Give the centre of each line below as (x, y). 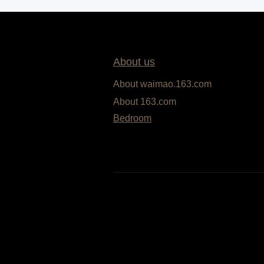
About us (134, 62)
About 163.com (145, 102)
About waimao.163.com (162, 84)
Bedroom (132, 118)
